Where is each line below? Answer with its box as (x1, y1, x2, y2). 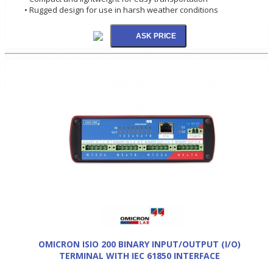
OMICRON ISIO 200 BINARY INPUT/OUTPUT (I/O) (38, 238, 241, 250)
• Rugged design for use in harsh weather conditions (24, 4, 218, 15)
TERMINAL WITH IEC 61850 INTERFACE (59, 249, 220, 261)
